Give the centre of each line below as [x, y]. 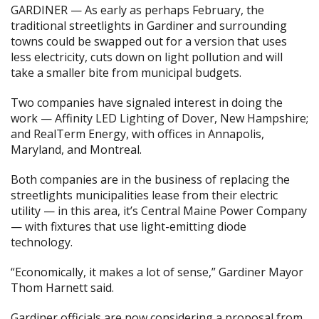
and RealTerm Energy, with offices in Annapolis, [137, 134]
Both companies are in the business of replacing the [150, 179]
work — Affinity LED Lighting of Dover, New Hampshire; [159, 118]
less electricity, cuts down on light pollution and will [147, 57]
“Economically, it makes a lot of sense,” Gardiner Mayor [157, 272]
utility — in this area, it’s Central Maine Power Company [159, 211]
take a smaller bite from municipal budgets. [126, 73]
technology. [42, 242]
